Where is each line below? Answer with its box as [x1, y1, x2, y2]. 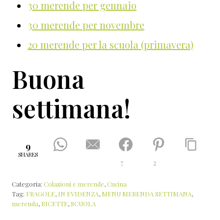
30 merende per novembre [27, 18, 144, 32]
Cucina [107, 180, 127, 189]
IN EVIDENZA [58, 190, 99, 198]
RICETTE [41, 199, 68, 208]
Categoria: [12, 180, 44, 189]
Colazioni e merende [44, 180, 104, 189]
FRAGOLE [26, 190, 55, 198]
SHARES [18, 151, 38, 159]
